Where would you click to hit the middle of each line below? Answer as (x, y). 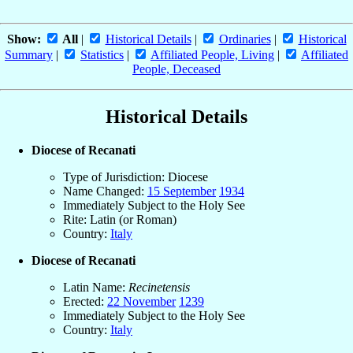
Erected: (85, 301)
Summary (29, 54)
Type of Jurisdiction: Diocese (136, 176)
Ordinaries (245, 39)
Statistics (102, 54)
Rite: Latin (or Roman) (120, 219)
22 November (141, 301)
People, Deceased (176, 69)
